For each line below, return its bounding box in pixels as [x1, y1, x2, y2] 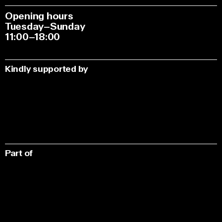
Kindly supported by [5, 63, 89, 75]
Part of [5, 148, 33, 160]
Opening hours [5, 10, 73, 23]
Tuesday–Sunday [5, 20, 85, 33]
